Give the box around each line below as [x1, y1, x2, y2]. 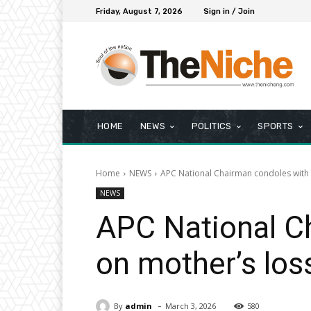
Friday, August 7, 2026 [96, 6, 183, 16]
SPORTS [258, 121, 294, 132]
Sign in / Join [203, 6, 255, 16]
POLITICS [191, 121, 232, 132]
